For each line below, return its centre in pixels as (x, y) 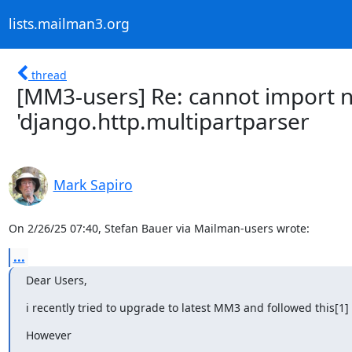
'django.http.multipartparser (163, 121)
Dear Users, (56, 280)
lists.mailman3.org (69, 24)
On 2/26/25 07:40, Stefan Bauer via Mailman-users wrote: (159, 228)
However (48, 335)
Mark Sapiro (93, 184)
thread (49, 75)
